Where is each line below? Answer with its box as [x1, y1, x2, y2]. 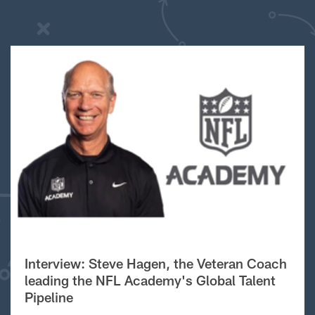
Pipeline [24, 289, 73, 305]
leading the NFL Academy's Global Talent [24, 272, 276, 288]
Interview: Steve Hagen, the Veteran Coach [24, 255, 287, 271]
